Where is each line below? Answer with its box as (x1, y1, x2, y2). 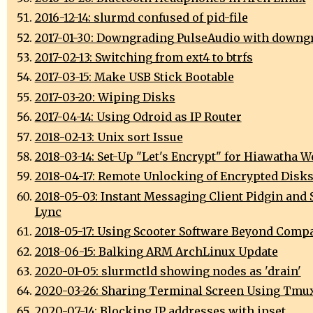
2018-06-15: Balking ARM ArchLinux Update (34, 244, 278, 259)
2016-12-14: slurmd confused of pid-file (34, 10, 248, 25)
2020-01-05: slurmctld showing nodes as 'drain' (34, 264, 301, 278)
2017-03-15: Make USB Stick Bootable (34, 70, 234, 85)
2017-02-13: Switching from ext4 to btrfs (34, 50, 253, 65)
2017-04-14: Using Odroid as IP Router (34, 110, 242, 124)
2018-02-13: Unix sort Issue (34, 129, 183, 144)
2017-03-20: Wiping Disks (34, 89, 175, 104)
